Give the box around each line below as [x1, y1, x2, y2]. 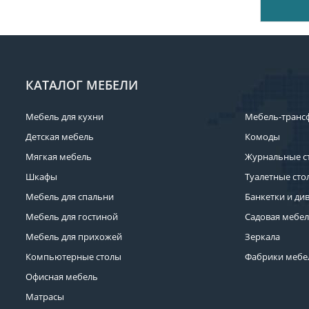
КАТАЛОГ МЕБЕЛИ [26, 77, 138, 93]
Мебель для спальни [26, 190, 114, 203]
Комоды [244, 130, 280, 143]
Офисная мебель [26, 270, 98, 283]
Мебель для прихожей [26, 230, 122, 243]
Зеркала [244, 230, 280, 243]
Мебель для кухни [26, 110, 103, 123]
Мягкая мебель [26, 150, 92, 163]
